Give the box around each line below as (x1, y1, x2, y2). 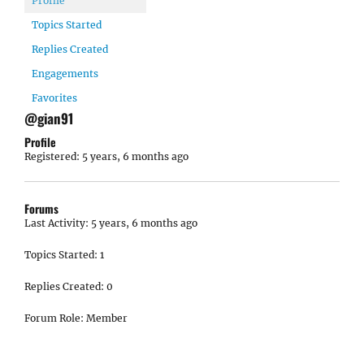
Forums (24, 200, 58, 217)
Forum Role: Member (24, 312, 128, 324)
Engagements (32, 67, 98, 80)
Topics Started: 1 (24, 249, 104, 261)
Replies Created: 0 (24, 280, 113, 292)
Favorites (32, 92, 77, 104)
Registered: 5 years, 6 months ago (24, 150, 188, 162)
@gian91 (24, 108, 74, 128)
